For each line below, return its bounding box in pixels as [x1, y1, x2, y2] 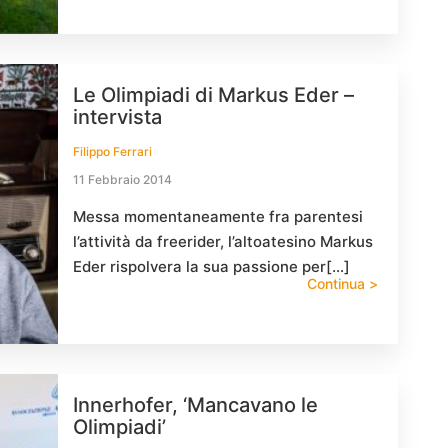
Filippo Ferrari [73, 144, 152, 159]
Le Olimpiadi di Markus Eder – [73, 83, 354, 107]
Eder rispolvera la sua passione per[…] [73, 257, 350, 276]
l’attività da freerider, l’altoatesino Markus [73, 232, 373, 251]
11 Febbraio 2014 [73, 172, 172, 187]
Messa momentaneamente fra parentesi [73, 207, 363, 226]
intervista [73, 105, 162, 129]
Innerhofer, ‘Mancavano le [73, 393, 318, 417]
